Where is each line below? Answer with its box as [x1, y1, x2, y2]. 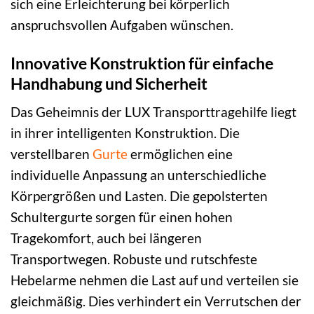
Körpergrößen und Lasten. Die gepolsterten [11, 188, 268, 205]
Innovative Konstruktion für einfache [11, 53, 273, 73]
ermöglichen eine [128, 146, 233, 163]
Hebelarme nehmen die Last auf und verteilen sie [11, 272, 299, 289]
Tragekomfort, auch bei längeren [11, 230, 202, 247]
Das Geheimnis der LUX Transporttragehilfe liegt [11, 104, 296, 121]
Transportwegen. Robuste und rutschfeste [11, 251, 257, 268]
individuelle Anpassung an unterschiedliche [11, 167, 266, 184]
